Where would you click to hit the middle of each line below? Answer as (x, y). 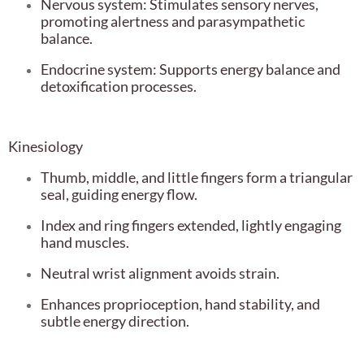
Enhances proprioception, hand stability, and (180, 304)
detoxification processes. (119, 87)
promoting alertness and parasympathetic (173, 22)
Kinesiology (45, 147)
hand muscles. (85, 243)
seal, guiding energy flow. (119, 195)
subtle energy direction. (115, 321)
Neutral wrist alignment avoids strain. (160, 273)
